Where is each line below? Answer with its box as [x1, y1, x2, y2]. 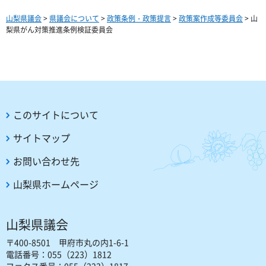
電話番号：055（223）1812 [6, 248, 112, 261]
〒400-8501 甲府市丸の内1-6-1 [6, 236, 129, 249]
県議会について [49, 13, 99, 24]
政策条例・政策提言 [107, 13, 171, 24]
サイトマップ [13, 131, 70, 145]
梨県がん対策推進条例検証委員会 [6, 24, 113, 36]
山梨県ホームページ [13, 177, 99, 192]
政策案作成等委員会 [179, 13, 243, 24]
